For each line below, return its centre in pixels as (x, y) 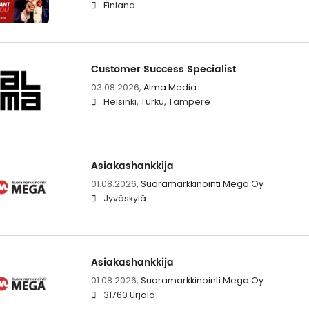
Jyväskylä (124, 198)
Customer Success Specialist (163, 69)
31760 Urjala (129, 295)
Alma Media (170, 87)
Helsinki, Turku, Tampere (157, 101)
